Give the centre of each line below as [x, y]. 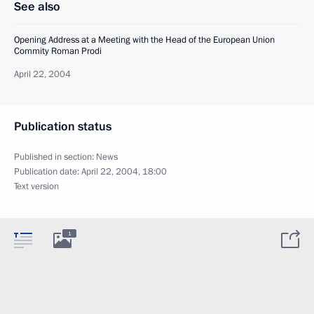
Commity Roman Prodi [58, 51]
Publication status [63, 127]
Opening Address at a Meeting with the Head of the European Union [144, 40]
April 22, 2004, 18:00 [124, 172]
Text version [36, 186]
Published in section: [55, 157]
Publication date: [48, 172]
